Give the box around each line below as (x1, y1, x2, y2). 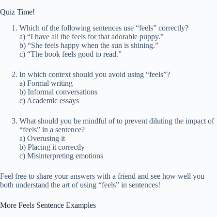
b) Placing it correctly (19, 142, 85, 151)
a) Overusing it (19, 134, 65, 142)
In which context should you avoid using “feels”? (19, 70, 170, 78)
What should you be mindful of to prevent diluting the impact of (19, 116, 214, 125)
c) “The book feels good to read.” (19, 49, 122, 58)
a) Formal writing (19, 78, 73, 87)
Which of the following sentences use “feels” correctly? (19, 23, 188, 32)
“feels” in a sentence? (19, 125, 85, 134)
